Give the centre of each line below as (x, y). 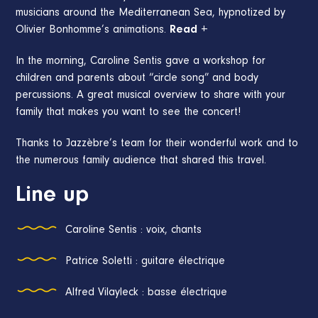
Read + (189, 31)
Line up (53, 197)
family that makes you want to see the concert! (128, 113)
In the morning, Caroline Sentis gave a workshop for (141, 62)
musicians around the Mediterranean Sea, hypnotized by (151, 13)
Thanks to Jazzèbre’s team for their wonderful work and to (157, 144)
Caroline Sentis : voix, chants (134, 231)
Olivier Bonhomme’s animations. (93, 31)
